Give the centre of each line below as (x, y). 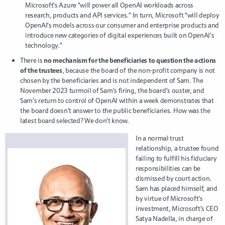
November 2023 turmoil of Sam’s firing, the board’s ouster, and (112, 90)
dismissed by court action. (174, 178)
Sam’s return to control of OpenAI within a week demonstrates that (117, 100)
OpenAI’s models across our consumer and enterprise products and (122, 25)
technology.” (44, 45)
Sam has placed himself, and (177, 188)
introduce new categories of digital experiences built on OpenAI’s (120, 35)
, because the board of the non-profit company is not (138, 70)
